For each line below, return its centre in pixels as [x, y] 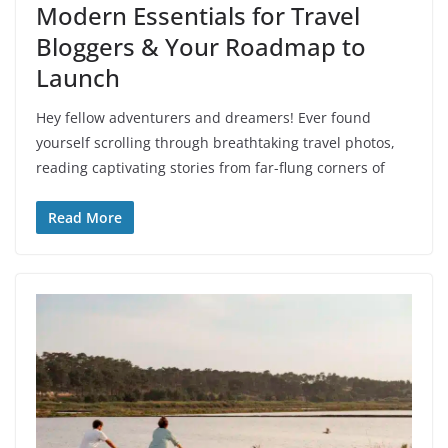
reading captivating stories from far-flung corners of [210, 167]
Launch [78, 77]
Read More [85, 217]
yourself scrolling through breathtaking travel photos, [215, 142]
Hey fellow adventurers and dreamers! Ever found [203, 117]
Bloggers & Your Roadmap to [201, 46]
